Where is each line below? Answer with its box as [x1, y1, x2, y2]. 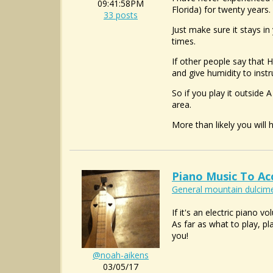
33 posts [104, 9, 138, 21]
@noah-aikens [93, 249, 149, 261]
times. [172, 35, 196, 47]
